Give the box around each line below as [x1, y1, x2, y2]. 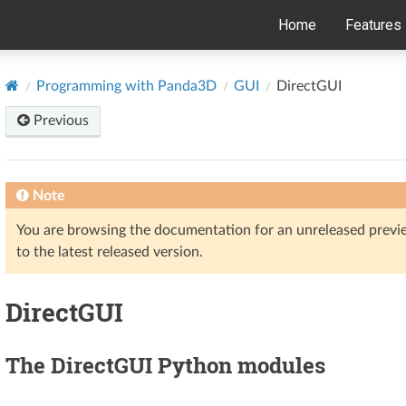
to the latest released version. [16, 244, 203, 259]
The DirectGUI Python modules [5, 350, 325, 380]
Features [345, 16, 401, 34]
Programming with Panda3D [36, 78, 217, 93]
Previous [30, 112, 89, 128]
